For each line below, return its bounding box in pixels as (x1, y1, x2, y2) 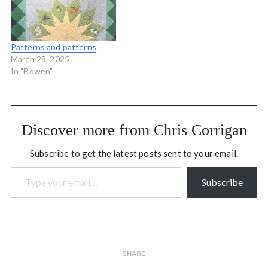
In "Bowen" (10, 65, 53, 76)
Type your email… (10, 160, 38, 172)
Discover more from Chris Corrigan (21, 121, 247, 139)
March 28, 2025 (10, 53, 70, 64)
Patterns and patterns (10, 41, 96, 52)
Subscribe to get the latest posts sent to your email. (30, 147, 238, 159)
